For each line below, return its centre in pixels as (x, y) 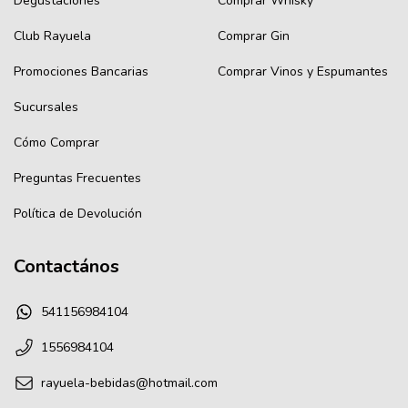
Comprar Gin (254, 36)
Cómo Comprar (56, 143)
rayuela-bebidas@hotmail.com (129, 382)
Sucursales (46, 107)
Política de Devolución (78, 214)
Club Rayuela (52, 36)
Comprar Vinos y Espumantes (303, 72)
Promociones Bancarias (81, 72)
